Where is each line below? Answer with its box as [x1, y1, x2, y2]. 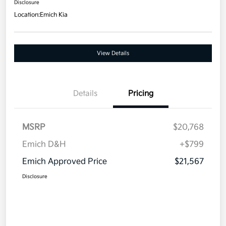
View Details [97, 50, 129, 57]
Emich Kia [40, 11, 68, 19]
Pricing [128, 89, 153, 99]
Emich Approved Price [22, 157, 107, 167]
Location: [14, 11, 40, 19]
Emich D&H [22, 140, 66, 150]
